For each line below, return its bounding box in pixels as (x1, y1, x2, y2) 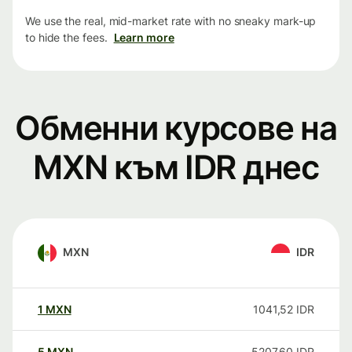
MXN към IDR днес (33, 147, 319, 188)
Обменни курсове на (15, 108, 337, 148)
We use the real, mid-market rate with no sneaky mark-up (25, 14, 317, 28)
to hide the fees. (25, 31, 108, 45)
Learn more (113, 31, 174, 45)
